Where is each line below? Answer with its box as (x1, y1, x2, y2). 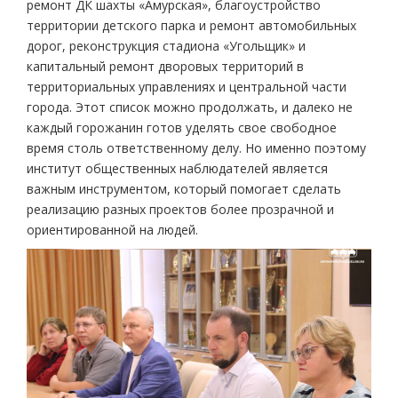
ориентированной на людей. (27, 220, 198, 238)
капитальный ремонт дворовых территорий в (27, 57, 304, 75)
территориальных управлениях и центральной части (27, 77, 346, 95)
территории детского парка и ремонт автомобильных (27, 16, 356, 34)
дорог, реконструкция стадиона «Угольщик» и (27, 36, 306, 54)
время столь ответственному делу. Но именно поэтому (27, 139, 366, 156)
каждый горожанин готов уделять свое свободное (27, 118, 337, 136)
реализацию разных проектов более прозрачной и (27, 200, 334, 218)
